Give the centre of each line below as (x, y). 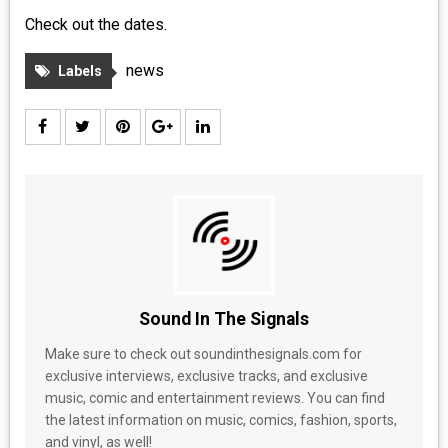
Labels (79, 70)
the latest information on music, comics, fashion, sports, (220, 419)
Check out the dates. (95, 24)
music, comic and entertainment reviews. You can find (214, 397)
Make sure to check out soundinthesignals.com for (203, 353)
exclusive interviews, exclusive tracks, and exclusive (206, 375)
